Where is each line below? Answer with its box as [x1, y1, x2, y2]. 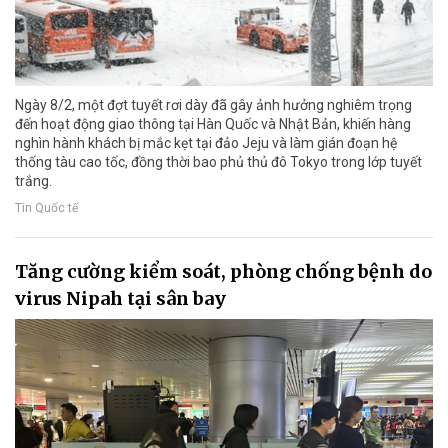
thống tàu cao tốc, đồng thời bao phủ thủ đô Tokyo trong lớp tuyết [15, 153, 422, 170]
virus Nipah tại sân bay [15, 286, 226, 310]
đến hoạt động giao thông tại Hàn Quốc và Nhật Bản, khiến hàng [15, 115, 411, 132]
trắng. [15, 172, 52, 189]
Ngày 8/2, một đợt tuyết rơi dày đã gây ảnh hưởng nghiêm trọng [15, 96, 412, 113]
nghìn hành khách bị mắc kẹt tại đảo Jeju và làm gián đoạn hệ [15, 134, 397, 151]
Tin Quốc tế [15, 200, 78, 215]
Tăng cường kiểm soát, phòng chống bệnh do [15, 259, 432, 283]
